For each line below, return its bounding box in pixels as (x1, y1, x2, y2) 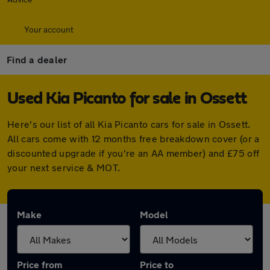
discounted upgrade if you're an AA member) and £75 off (7, 147, 260, 159)
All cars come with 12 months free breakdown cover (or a (7, 133, 260, 144)
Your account (24, 24, 74, 34)
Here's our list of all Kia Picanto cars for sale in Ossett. (7, 118, 251, 130)
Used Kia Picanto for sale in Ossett (7, 90, 246, 107)
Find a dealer (7, 54, 67, 65)
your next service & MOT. (7, 162, 121, 173)
